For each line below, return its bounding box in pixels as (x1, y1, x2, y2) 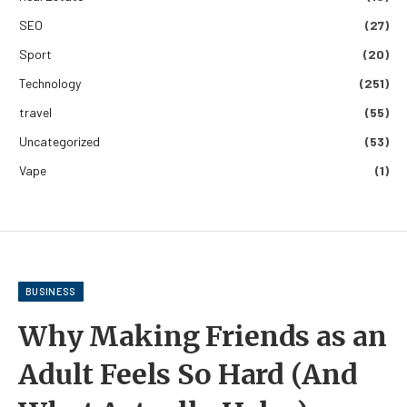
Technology (19, 75, 81, 92)
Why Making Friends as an (18, 319, 387, 354)
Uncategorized (19, 134, 100, 150)
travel (19, 104, 52, 121)
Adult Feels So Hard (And (18, 357, 358, 392)
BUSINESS (25, 285, 76, 298)
